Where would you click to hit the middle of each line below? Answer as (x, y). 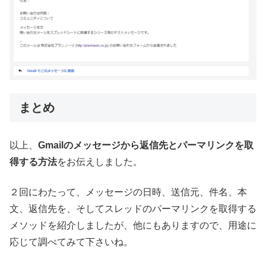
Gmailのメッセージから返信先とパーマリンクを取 (146, 145)
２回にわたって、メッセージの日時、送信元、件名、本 (128, 192)
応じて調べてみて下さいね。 (71, 242)
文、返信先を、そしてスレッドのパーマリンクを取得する (133, 208)
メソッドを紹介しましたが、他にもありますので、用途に (133, 225)
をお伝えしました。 (100, 162)
